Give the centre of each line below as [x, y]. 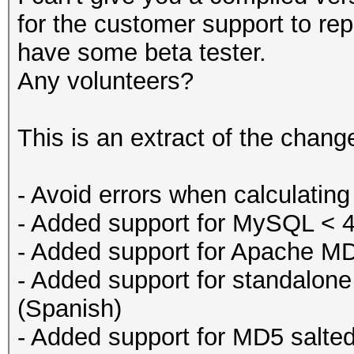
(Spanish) [70, 309]
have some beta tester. [142, 53]
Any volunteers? [105, 81]
